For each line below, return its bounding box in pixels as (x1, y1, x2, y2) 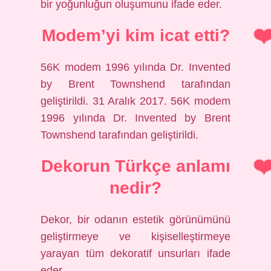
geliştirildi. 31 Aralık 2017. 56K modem (41, 95, 230, 107)
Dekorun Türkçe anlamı (41, 157, 230, 175)
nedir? (109, 178, 162, 197)
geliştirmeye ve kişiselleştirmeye (41, 230, 230, 243)
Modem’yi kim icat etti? (41, 26, 230, 45)
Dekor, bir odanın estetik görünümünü (41, 214, 230, 226)
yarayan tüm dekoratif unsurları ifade (41, 247, 230, 260)
